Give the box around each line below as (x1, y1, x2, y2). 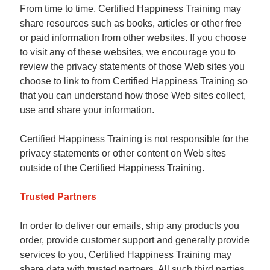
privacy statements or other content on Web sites (20, 148, 226, 159)
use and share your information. (20, 105, 154, 115)
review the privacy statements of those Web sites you (20, 61, 245, 72)
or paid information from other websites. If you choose (20, 33, 246, 43)
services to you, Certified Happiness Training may (20, 250, 231, 260)
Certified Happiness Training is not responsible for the (20, 134, 249, 144)
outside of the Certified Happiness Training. (20, 163, 204, 173)
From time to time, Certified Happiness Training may (20, 4, 241, 14)
